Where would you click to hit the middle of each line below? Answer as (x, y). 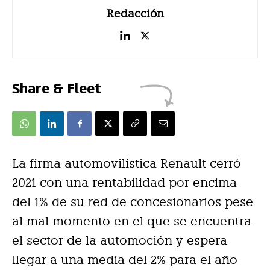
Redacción (135, 13)
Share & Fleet (57, 87)
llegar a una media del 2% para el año (125, 259)
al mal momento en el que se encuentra (132, 221)
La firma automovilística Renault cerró (127, 163)
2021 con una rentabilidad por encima (124, 182)
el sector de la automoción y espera (120, 240)
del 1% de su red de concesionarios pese (133, 202)
